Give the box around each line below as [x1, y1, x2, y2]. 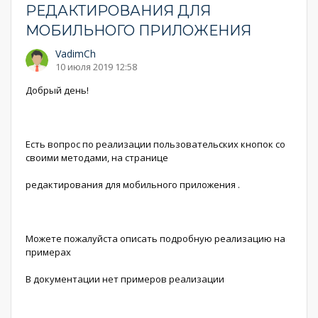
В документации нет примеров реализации [26, 273, 224, 285]
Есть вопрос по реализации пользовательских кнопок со [26, 138, 285, 150]
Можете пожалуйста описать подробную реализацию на [26, 232, 285, 245]
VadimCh [55, 47, 96, 60]
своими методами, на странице [26, 151, 168, 164]
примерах [26, 246, 71, 258]
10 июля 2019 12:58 [55, 60, 137, 73]
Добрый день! [26, 84, 91, 97]
